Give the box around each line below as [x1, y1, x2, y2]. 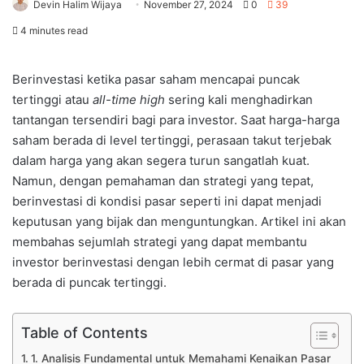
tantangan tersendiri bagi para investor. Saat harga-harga [12, 111, 340, 128]
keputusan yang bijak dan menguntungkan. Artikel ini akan [12, 213, 346, 229]
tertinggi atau [12, 91, 93, 107]
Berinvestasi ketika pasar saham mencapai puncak [12, 71, 300, 87]
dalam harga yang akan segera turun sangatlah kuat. [12, 152, 310, 168]
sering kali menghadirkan [165, 91, 313, 107]
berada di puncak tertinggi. [12, 274, 167, 290]
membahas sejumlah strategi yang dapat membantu [12, 233, 307, 249]
